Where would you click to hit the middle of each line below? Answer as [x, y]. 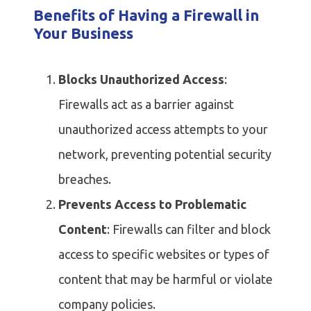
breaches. [85, 179]
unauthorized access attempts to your [163, 129]
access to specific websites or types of [164, 254]
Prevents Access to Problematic [152, 204]
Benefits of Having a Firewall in [146, 15]
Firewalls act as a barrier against [146, 104]
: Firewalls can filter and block [189, 229]
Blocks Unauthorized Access [141, 79]
